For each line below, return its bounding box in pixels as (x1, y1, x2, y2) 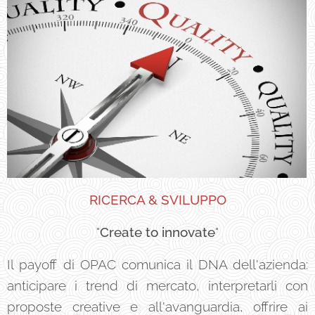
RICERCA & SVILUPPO (89, 191, 226, 207)
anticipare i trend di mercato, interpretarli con (7, 277, 308, 293)
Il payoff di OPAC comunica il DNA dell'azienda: (7, 256, 308, 272)
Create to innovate (100, 224, 215, 240)
